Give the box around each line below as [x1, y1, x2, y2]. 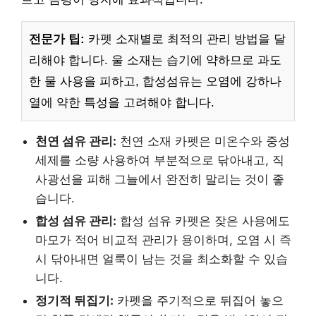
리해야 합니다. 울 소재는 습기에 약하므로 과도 [29, 53, 281, 67]
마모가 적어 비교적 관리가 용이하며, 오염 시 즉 [35, 232, 291, 247]
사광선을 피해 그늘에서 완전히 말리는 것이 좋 [35, 171, 284, 186]
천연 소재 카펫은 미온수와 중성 [116, 133, 290, 148]
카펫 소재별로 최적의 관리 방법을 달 [85, 32, 286, 46]
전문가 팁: [29, 32, 85, 46]
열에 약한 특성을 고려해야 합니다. [29, 95, 214, 109]
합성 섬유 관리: [35, 213, 116, 228]
